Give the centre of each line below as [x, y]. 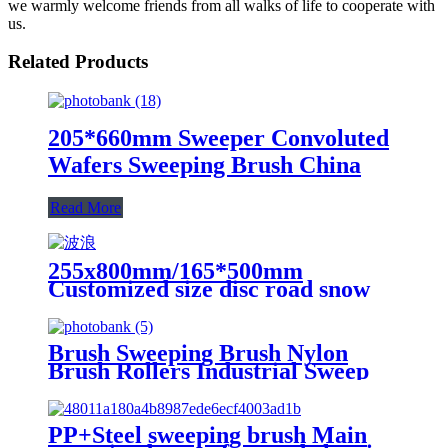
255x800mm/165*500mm [175, 270]
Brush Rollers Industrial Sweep [208, 370]
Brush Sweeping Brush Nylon [198, 352]
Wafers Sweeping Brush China [204, 164]
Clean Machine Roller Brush [195, 388]
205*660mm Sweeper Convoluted [218, 137]
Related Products [78, 62]
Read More [85, 207]
